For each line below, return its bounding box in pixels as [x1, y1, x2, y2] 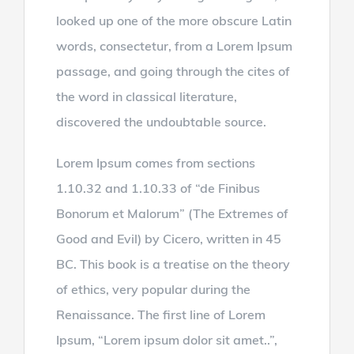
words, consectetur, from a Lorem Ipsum [55, 37, 292, 54]
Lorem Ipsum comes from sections [55, 154, 255, 171]
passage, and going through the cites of [55, 62, 290, 79]
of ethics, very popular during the [55, 281, 250, 297]
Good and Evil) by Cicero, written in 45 [55, 230, 281, 247]
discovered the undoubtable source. [55, 113, 266, 130]
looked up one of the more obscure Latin [55, 12, 292, 28]
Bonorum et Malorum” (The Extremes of [55, 205, 288, 221]
